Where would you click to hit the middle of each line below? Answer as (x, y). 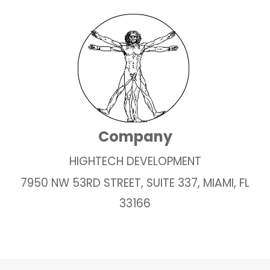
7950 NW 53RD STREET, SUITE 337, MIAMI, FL (135, 183)
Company (135, 136)
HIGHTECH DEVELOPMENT (135, 161)
